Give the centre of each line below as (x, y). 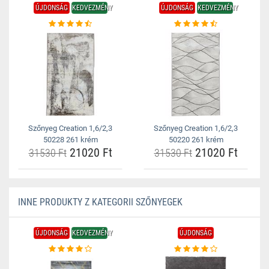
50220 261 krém (196, 140)
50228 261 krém (70, 140)
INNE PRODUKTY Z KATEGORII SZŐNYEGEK (100, 202)
